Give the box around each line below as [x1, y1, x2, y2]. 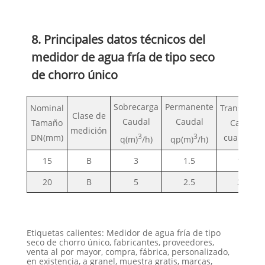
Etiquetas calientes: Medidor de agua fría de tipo [27, 227, 221, 238]
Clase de [72, 109, 106, 121]
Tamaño [31, 117, 63, 128]
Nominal [30, 102, 64, 114]
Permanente [165, 101, 214, 112]
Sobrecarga [114, 101, 159, 112]
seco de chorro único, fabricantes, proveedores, [27, 236, 215, 248]
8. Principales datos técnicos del [31, 31, 205, 47]
